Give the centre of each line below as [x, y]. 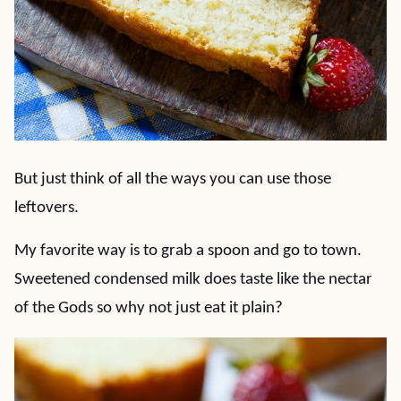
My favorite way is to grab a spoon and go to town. [188, 251]
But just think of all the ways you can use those [173, 179]
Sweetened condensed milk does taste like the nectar [193, 280]
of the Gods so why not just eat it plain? [149, 308]
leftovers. [47, 208]
